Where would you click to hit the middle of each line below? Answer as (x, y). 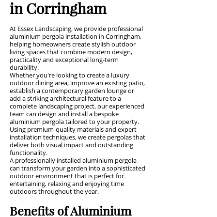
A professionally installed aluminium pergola (73, 160)
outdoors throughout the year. (54, 191)
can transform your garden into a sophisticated (77, 168)
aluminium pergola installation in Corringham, (76, 36)
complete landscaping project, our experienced (77, 106)
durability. (24, 67)
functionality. (29, 153)
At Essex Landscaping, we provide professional (76, 29)
